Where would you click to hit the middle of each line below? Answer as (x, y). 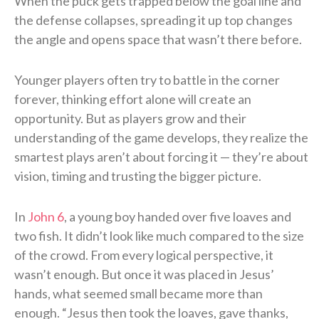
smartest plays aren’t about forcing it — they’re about (161, 156)
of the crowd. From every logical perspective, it (144, 255)
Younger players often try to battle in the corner (147, 79)
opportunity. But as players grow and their (130, 118)
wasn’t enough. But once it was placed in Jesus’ (144, 274)
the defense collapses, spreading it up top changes (153, 20)
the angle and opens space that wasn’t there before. (158, 39)
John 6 (46, 216)
